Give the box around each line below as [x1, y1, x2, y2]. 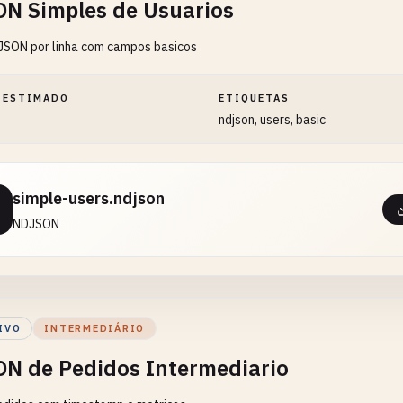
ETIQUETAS [219, 92, 291, 104]
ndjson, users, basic [219, 112, 327, 128]
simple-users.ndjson [13, 188, 165, 209]
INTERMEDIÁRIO [44, 322, 146, 335]
